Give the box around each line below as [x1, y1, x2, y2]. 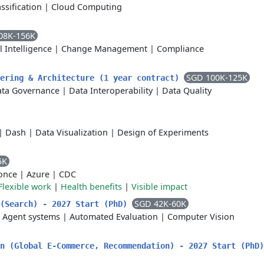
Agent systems [2, 211, 60, 222]
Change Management [61, 43, 147, 54]
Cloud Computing [51, 1, 122, 12]
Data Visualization [35, 127, 108, 138]
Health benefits [61, 181, 122, 192]
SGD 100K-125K [186, 72, 247, 83]
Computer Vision [167, 211, 235, 222]
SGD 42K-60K [134, 198, 186, 209]
